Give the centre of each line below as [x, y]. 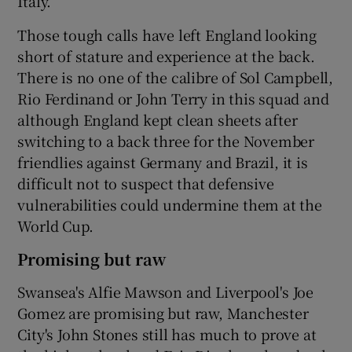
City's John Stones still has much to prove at [167, 334]
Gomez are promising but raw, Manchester [163, 312]
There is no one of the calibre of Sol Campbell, [176, 77]
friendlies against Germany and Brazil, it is [163, 161]
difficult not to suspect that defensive [146, 183]
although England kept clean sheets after [158, 119]
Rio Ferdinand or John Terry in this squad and [173, 98]
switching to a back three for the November [166, 140]
